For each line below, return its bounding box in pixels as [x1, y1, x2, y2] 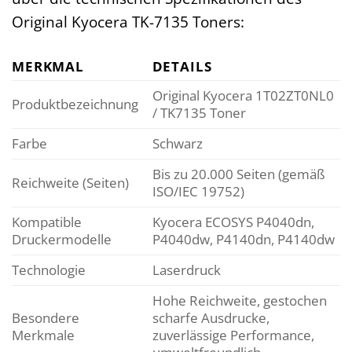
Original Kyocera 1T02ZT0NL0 [152, 86, 334, 104]
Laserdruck [152, 260, 221, 279]
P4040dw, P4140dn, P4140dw [152, 229, 335, 248]
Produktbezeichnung [12, 94, 138, 113]
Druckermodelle [12, 229, 112, 248]
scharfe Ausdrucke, [152, 308, 269, 327]
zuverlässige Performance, [152, 325, 314, 344]
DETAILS [152, 57, 212, 75]
